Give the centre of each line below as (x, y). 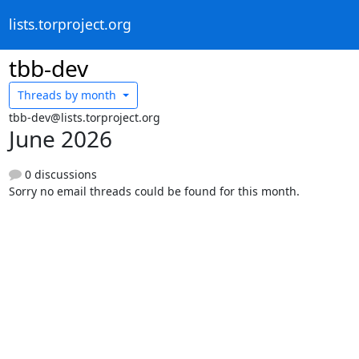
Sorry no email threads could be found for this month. (154, 191)
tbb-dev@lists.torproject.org (84, 117)
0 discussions (59, 174)
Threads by (48, 95)
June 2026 (60, 138)
